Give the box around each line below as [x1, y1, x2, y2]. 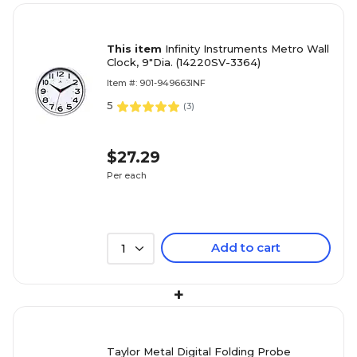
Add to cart [211, 240, 280, 255]
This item [107, 42, 165, 55]
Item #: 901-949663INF [107, 77, 206, 88]
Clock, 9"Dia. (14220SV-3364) [107, 56, 261, 69]
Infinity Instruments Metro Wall [165, 42, 329, 55]
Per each [107, 169, 147, 181]
